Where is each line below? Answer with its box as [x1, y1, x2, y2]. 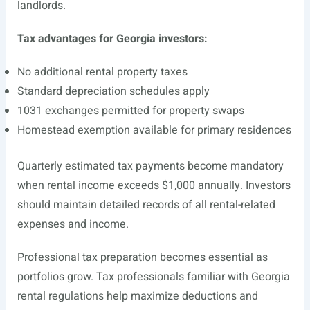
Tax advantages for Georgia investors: [17, 30, 208, 47]
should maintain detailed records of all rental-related [17, 197, 275, 213]
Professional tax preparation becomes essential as [17, 249, 268, 266]
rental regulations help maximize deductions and [17, 288, 258, 304]
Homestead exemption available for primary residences [17, 122, 291, 138]
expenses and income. [17, 216, 129, 232]
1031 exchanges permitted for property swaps [17, 102, 244, 119]
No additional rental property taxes [17, 64, 188, 80]
